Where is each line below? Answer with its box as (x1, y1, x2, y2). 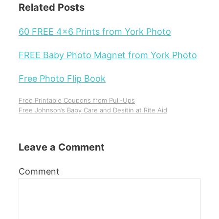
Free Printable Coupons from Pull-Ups (19, 96, 135, 104)
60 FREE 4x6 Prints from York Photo (19, 26, 171, 37)
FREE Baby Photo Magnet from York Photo (19, 49, 197, 60)
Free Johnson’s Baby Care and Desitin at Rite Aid (19, 106, 167, 114)
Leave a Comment (19, 141, 105, 153)
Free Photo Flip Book (19, 73, 106, 84)
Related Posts (19, 1, 85, 13)
